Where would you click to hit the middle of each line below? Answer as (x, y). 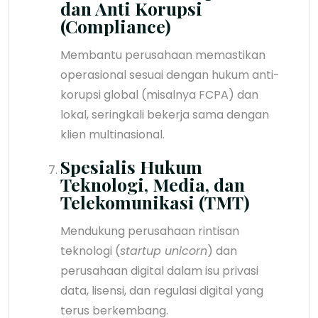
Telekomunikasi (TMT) (155, 202)
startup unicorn (164, 251)
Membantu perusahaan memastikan (163, 55)
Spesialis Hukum (131, 166)
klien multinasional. (113, 134)
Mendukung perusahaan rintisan (150, 231)
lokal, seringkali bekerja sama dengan (165, 114)
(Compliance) (116, 26)
